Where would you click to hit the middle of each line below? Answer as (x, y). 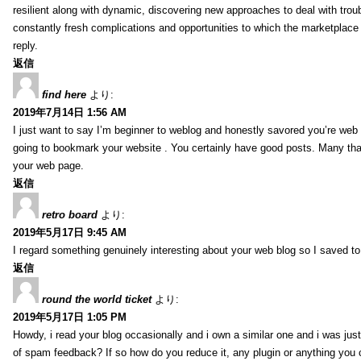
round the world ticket (97, 299)
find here (64, 94)
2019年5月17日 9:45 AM (70, 232)
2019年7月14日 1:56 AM (70, 112)
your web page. (48, 165)
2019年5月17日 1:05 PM (70, 317)
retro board (70, 214)
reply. (25, 45)
